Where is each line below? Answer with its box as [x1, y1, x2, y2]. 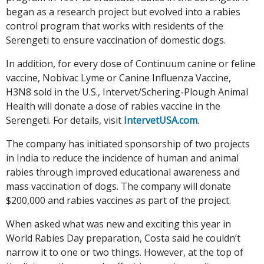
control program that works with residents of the [6, 19, 223, 32]
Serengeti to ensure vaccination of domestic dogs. [6, 33, 226, 47]
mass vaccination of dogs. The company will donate [6, 179, 231, 193]
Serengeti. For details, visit [6, 113, 124, 127]
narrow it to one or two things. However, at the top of [6, 245, 243, 259]
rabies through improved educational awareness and [6, 165, 240, 179]
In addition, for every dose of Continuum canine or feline [6, 57, 256, 70]
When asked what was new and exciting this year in [6, 217, 231, 230]
